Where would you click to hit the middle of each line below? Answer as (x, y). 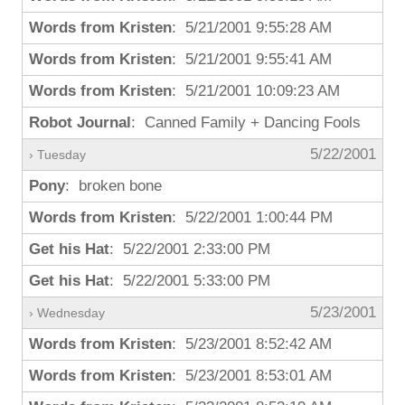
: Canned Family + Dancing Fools (246, 122)
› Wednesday (67, 313)
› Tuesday (57, 155)
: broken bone (113, 186)
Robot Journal (80, 122)
